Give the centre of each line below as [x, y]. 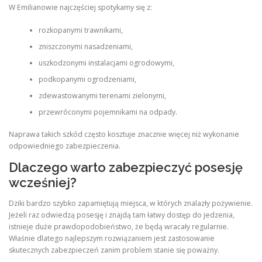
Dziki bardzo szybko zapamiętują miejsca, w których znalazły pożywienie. [131, 204]
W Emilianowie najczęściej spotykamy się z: [80, 8]
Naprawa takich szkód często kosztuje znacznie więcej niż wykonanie [124, 134]
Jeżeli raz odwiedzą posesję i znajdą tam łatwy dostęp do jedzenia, [122, 215]
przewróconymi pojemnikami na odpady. [108, 112]
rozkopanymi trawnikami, [80, 30]
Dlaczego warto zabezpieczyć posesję [126, 167]
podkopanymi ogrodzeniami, [87, 79]
